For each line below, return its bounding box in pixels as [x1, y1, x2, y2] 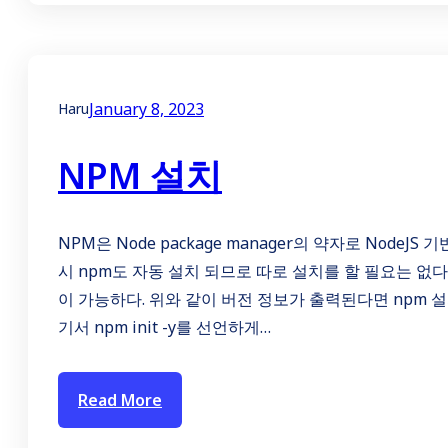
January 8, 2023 [89, 98, 204, 121]
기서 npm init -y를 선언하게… [58, 316, 271, 339]
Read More [78, 389, 162, 412]
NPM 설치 [58, 151, 222, 201]
